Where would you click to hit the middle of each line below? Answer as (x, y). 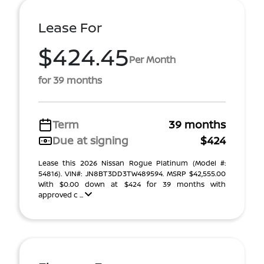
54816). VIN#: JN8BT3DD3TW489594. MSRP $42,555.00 (132, 174)
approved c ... (62, 195)
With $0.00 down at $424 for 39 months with (132, 184)
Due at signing (90, 140)
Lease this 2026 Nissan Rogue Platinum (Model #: (132, 163)
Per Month (152, 59)
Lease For (70, 27)
